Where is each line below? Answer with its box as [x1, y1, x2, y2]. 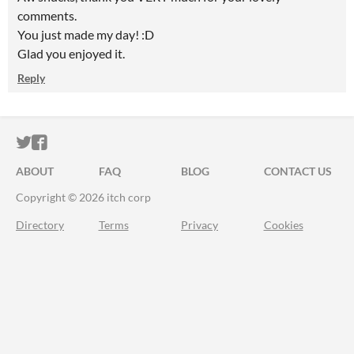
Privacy [181, 218, 218, 232]
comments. [17, 8, 77, 23]
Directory [16, 218, 64, 232]
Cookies [263, 218, 303, 232]
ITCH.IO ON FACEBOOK [47, 134, 219, 152]
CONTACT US [263, 164, 332, 178]
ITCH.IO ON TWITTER [31, 134, 187, 152]
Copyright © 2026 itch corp [16, 190, 151, 204]
